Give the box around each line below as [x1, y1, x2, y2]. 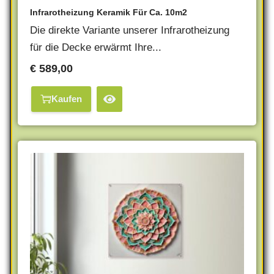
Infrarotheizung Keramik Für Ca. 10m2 [30, 7, 187, 17]
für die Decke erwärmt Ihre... [30, 41, 161, 53]
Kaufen [51, 94, 82, 104]
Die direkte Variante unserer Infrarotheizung [30, 24, 229, 36]
